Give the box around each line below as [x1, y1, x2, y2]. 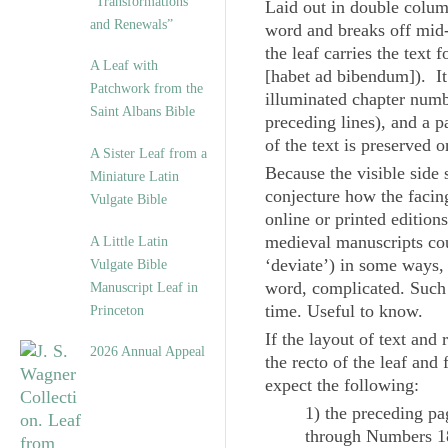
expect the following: [265, 375, 419, 395]
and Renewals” [90, 16, 173, 33]
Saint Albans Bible [90, 103, 195, 120]
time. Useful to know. [265, 301, 423, 321]
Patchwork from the [90, 80, 203, 97]
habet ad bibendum [271, 66, 409, 86]
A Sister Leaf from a [90, 145, 207, 162]
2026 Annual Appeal [90, 343, 205, 360]
